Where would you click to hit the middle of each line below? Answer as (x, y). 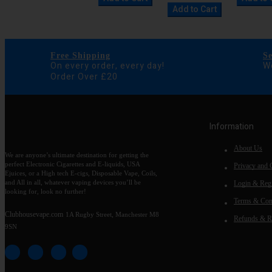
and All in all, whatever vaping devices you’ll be (73, 183)
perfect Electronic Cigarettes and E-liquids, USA (72, 165)
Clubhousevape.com (34, 215)
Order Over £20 (84, 77)
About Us (248, 148)
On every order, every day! (107, 66)
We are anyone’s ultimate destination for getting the (77, 155)
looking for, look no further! (46, 192)
